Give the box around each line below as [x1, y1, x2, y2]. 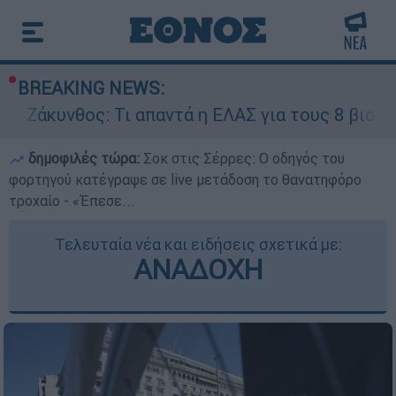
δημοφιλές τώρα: [25, 149, 143, 167]
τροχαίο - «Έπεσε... [9, 192, 135, 209]
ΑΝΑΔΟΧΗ [133, 252, 263, 286]
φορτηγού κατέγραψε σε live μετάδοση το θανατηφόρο [9, 171, 362, 188]
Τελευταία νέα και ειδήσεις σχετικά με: [54, 234, 342, 255]
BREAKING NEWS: [18, 77, 164, 99]
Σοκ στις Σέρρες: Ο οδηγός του [143, 149, 345, 167]
